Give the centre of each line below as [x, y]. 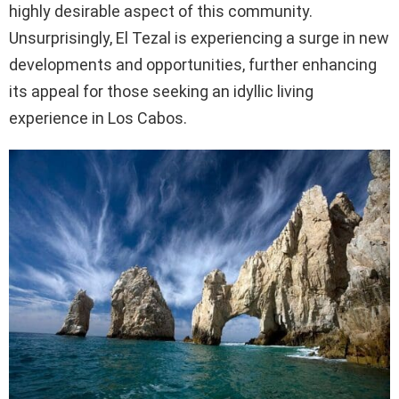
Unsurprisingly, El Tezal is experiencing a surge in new [199, 37]
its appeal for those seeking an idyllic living [161, 91]
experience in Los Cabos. [98, 118]
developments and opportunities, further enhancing [193, 64]
